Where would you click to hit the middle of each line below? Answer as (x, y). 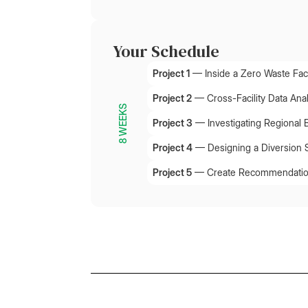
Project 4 (172, 147)
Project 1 (171, 73)
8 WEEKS (122, 123)
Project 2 (172, 98)
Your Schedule (166, 51)
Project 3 (172, 123)
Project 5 (172, 172)
